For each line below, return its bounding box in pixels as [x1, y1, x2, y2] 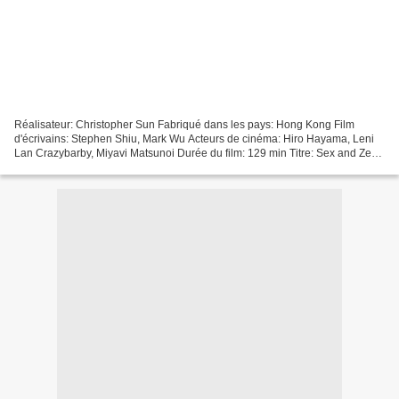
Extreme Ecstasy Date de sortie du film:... [14, 160, 210, 174]
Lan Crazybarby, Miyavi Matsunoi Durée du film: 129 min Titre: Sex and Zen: [14, 146, 380, 159]
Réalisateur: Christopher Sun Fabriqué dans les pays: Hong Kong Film [14, 118, 354, 131]
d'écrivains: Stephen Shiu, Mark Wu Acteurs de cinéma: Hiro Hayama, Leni [14, 132, 374, 145]
